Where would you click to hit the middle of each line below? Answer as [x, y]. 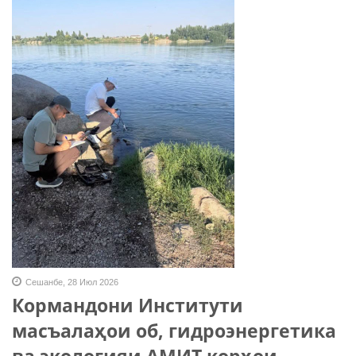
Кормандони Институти [128, 306]
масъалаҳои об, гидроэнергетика [174, 331]
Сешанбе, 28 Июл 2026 [72, 282]
